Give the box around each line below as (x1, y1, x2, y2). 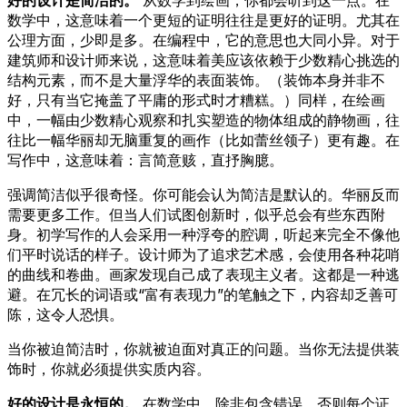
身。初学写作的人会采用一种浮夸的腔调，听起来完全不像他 (7, 224, 400, 243)
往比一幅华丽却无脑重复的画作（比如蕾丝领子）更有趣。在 (7, 130, 400, 149)
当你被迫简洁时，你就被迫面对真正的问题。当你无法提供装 (7, 339, 400, 358)
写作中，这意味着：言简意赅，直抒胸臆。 (7, 150, 283, 169)
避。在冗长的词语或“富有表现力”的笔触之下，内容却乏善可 (7, 284, 398, 303)
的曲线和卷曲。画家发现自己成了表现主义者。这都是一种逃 (7, 264, 400, 283)
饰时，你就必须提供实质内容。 (7, 359, 211, 378)
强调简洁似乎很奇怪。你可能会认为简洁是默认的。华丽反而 (7, 184, 400, 203)
